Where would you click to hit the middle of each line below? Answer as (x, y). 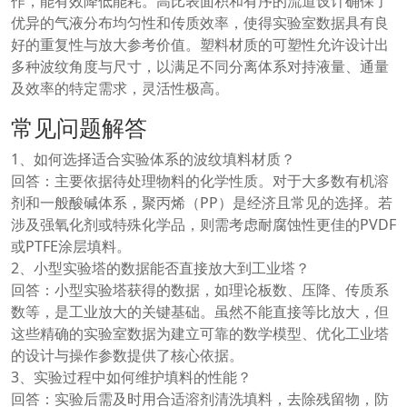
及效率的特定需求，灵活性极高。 (120, 88)
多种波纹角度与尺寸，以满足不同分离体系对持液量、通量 (200, 66)
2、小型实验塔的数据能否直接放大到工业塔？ (160, 268)
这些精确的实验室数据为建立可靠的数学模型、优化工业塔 (200, 333)
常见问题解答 (79, 127)
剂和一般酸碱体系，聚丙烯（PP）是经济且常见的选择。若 (202, 202)
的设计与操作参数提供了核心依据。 (127, 355)
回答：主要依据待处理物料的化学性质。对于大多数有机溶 (200, 180)
